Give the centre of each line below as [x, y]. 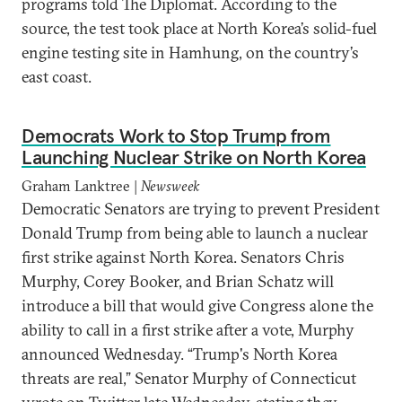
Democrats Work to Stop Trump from [176, 135]
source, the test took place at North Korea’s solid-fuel [199, 28]
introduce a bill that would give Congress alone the [197, 306]
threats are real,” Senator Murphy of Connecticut [189, 378]
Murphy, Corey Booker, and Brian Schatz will [178, 281]
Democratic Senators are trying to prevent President [201, 209]
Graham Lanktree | [81, 186]
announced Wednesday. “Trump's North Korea [179, 354]
